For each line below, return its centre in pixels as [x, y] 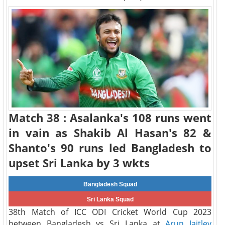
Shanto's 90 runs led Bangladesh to [110, 148]
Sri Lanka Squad [110, 199]
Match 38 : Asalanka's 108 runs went [110, 118]
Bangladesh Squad [110, 184]
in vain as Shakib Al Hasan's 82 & [110, 133]
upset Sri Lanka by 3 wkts [79, 163]
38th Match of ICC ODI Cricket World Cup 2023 [110, 212]
